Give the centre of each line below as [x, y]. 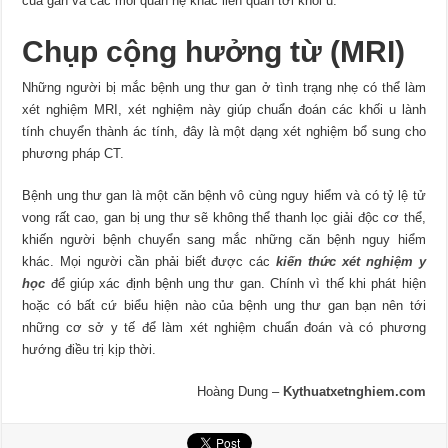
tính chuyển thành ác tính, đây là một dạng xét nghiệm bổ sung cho [224, 131]
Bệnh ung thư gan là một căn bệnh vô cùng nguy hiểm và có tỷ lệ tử [224, 195]
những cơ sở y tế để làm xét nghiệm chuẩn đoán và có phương [224, 327]
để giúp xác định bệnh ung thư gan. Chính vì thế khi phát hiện [238, 283]
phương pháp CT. [73, 153]
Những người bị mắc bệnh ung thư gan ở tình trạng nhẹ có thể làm [224, 87]
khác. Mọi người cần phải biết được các [149, 261]
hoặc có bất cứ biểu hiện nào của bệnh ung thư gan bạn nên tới [224, 305]
